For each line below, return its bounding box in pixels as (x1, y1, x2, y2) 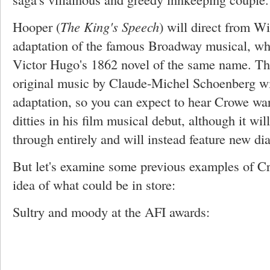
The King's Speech (60, 17, 159, 36)
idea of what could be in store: (13, 175, 175, 193)
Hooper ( (13, 17, 60, 36)
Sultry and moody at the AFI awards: (13, 202, 210, 221)
